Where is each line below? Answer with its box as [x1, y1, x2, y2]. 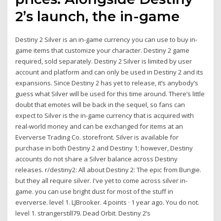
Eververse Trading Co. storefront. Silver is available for [15, 133, 179, 142]
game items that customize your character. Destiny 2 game [15, 46, 190, 55]
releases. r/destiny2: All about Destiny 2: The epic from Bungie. [15, 165, 202, 175]
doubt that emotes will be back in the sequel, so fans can [15, 100, 185, 110]
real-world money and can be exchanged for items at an [15, 122, 184, 131]
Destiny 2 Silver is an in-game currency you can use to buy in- [15, 35, 198, 44]
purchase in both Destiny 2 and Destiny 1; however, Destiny [15, 144, 193, 153]
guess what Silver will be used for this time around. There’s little [15, 89, 205, 99]
